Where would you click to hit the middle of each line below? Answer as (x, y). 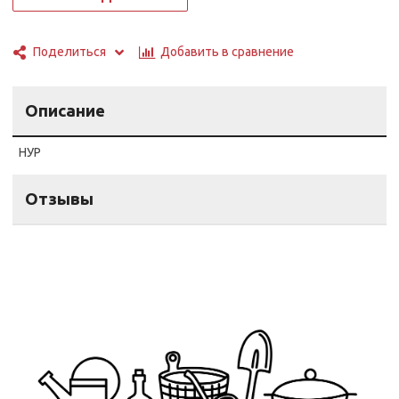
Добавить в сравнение (228, 52)
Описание (65, 111)
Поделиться (70, 52)
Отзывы (60, 199)
